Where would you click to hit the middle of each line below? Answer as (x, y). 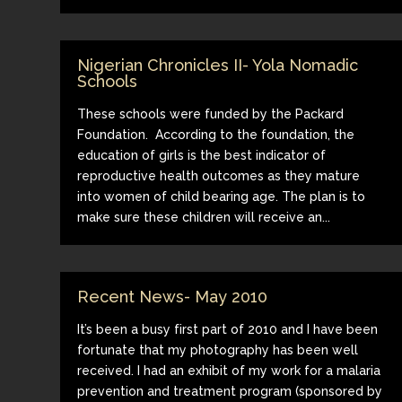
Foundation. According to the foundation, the (216, 134)
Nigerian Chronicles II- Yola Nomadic (218, 65)
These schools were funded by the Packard (211, 114)
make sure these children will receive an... (204, 217)
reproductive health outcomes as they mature (219, 175)
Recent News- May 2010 (173, 296)
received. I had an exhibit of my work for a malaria (229, 370)
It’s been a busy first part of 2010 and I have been (228, 329)
